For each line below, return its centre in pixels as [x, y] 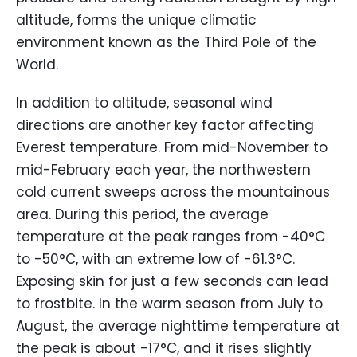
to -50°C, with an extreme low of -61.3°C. [155, 259]
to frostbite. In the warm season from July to [169, 304]
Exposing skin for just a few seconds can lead [172, 281]
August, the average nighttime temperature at [178, 326]
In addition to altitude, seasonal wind [144, 103]
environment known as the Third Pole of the [166, 42]
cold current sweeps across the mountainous [173, 192]
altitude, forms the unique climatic [136, 20]
